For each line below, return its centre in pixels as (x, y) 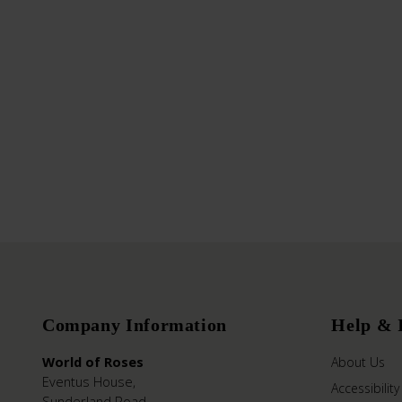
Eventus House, (88, 381)
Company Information (135, 324)
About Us (358, 362)
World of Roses (92, 361)
